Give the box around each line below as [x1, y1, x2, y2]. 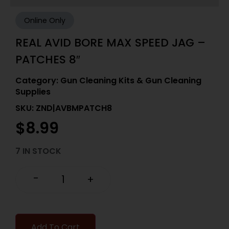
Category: [15, 75, 60, 87]
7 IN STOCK [15, 145, 61, 157]
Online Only [24, 15, 65, 26]
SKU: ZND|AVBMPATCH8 [15, 102, 112, 114]
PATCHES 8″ [15, 52, 80, 67]
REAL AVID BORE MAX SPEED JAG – [15, 35, 205, 51]
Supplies [15, 86, 51, 98]
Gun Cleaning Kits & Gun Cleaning [60, 75, 201, 87]
